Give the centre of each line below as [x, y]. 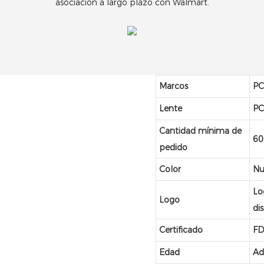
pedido [174, 148]
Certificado [181, 230]
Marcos [174, 86]
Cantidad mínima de [201, 131]
